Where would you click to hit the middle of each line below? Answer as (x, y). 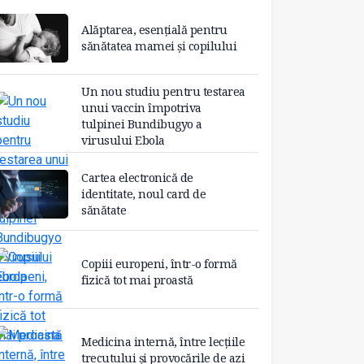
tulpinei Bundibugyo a (142, 124)
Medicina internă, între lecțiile (163, 342)
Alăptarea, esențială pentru (154, 30)
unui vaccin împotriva (141, 108)
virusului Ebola (123, 141)
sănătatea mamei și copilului (159, 46)
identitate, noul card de (143, 194)
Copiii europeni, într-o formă (159, 264)
